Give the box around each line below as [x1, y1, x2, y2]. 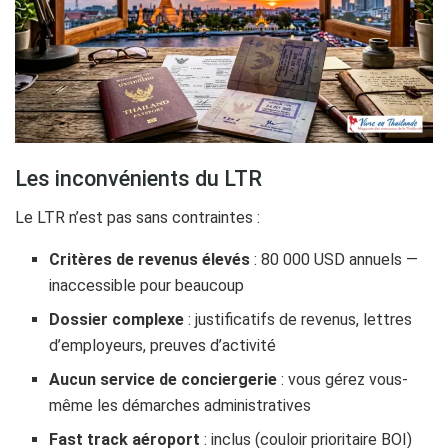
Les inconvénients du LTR [15, 166, 262, 192]
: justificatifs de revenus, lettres [184, 310, 413, 330]
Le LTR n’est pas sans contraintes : [15, 208, 260, 228]
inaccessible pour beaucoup [49, 276, 245, 296]
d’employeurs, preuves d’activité [49, 336, 277, 356]
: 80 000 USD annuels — [250, 250, 419, 270]
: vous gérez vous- [277, 370, 409, 390]
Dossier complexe [49, 310, 185, 330]
